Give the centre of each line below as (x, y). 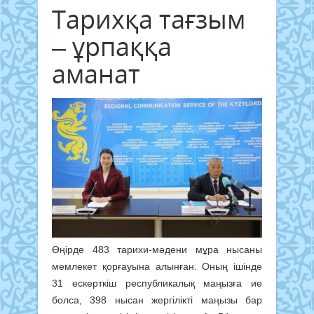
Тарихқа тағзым (149, 19)
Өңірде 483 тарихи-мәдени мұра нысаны (157, 249)
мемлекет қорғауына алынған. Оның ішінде (157, 266)
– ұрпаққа (112, 46)
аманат (96, 74)
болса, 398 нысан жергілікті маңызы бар (157, 300)
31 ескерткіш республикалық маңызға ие (157, 283)
